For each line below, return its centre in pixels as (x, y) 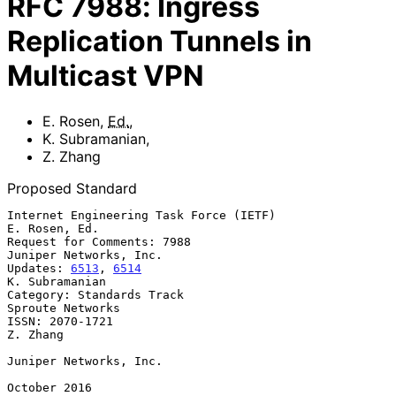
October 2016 (49, 387)
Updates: (39, 268)
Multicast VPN (106, 76)
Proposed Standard (72, 188)
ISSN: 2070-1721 (60, 321)
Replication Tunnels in (160, 42)
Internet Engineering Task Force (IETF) (141, 215)
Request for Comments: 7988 (99, 241)
